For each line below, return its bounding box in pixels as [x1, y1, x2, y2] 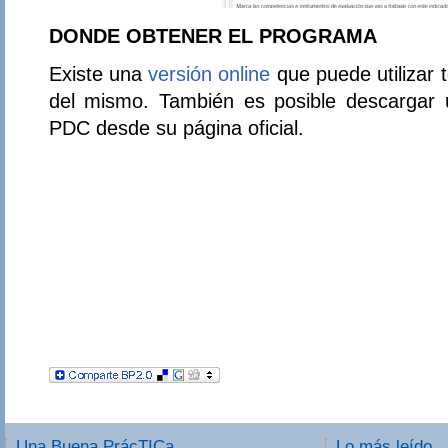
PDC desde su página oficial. [48, 115, 304, 139]
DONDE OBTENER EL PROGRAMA [48, 23, 377, 47]
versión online [148, 61, 271, 85]
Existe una [48, 61, 149, 85]
